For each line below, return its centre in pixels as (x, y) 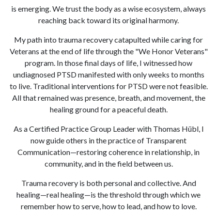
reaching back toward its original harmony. (108, 20)
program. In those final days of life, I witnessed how (108, 63)
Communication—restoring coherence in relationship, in (108, 152)
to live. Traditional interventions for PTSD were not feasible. (108, 86)
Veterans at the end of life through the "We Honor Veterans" (108, 51)
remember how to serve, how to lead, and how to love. (108, 206)
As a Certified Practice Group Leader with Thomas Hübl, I (108, 129)
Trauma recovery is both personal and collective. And (108, 183)
